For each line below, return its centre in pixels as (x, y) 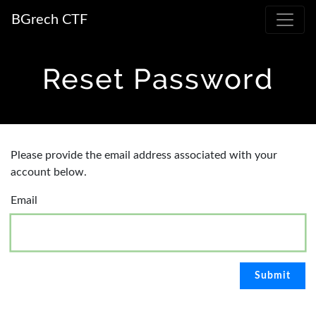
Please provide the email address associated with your (144, 155)
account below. (49, 172)
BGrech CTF (49, 20)
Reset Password (158, 79)
